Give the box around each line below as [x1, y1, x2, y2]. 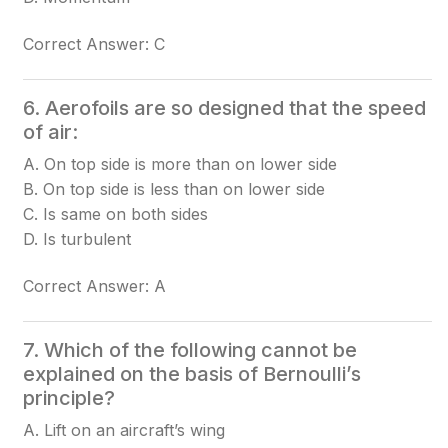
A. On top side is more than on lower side [23, 154, 338, 174]
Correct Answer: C [23, 34, 166, 54]
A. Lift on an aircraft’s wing [23, 420, 226, 440]
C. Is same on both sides [23, 204, 209, 224]
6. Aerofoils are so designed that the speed [23, 96, 427, 120]
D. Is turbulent [23, 229, 132, 249]
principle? [23, 386, 116, 410]
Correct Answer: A [23, 276, 167, 296]
